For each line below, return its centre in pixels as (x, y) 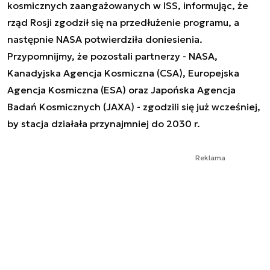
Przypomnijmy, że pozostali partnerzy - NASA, (112, 56)
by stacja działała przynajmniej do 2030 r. (104, 123)
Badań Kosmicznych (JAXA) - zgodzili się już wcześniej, (134, 106)
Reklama (210, 157)
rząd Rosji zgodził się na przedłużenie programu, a (123, 22)
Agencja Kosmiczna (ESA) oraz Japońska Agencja (121, 89)
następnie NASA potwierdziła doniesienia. (105, 39)
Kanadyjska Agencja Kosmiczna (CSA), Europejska (123, 73)
